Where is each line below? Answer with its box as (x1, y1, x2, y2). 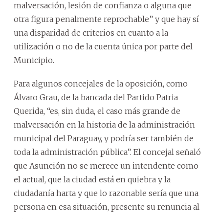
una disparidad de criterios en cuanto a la (14, 28, 168, 38)
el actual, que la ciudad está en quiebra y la (14, 175, 171, 184)
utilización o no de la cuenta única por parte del (14, 42, 193, 51)
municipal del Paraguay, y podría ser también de (14, 133, 194, 143)
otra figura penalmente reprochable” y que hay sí (14, 14, 199, 24)
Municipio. (14, 55, 54, 65)
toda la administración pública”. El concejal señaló (14, 147, 201, 157)
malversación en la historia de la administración (14, 120, 195, 130)
